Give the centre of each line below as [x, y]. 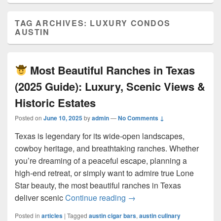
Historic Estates [55, 103]
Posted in [27, 215]
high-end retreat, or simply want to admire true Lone [104, 173]
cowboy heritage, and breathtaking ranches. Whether [107, 148]
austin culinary [160, 216]
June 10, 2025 [63, 118]
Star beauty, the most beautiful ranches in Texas [98, 185]
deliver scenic [40, 198]
